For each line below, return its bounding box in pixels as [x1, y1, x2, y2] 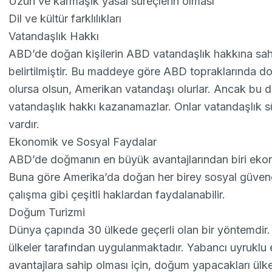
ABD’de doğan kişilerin [8, 47, 127, 60]
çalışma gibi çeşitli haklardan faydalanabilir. [8, 188, 226, 201]
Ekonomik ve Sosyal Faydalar [8, 135, 157, 148]
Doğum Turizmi [8, 206, 86, 219]
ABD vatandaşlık [126, 47, 211, 60]
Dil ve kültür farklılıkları [8, 12, 122, 25]
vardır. [8, 118, 40, 131]
